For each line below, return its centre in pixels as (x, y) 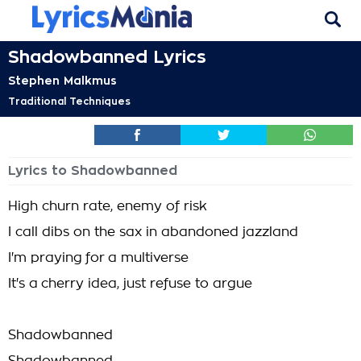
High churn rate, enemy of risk (108, 206)
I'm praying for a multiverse (98, 258)
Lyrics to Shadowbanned (93, 171)
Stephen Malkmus (62, 81)
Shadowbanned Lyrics (107, 57)
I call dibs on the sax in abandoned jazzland (153, 232)
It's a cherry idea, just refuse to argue (130, 284)
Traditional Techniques (69, 102)
